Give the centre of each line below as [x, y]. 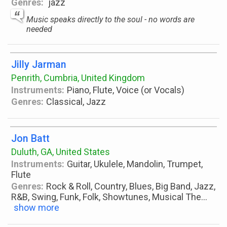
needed [39, 29]
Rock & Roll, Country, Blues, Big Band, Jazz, [131, 186]
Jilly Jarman [39, 65]
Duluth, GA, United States [61, 152]
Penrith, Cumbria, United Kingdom [78, 78]
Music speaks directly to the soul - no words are [110, 20]
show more [36, 207]
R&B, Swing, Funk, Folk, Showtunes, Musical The [106, 197]
